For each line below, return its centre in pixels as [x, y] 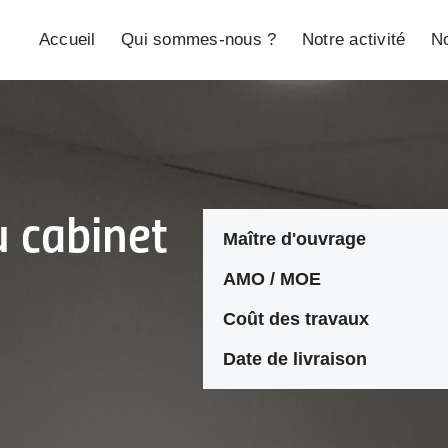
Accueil [67, 39]
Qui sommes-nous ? [199, 39]
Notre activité [353, 39]
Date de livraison [295, 359]
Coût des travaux [296, 319]
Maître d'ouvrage [294, 239]
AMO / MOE [272, 279]
